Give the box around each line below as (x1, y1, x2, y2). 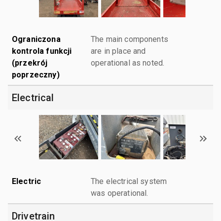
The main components (91, 34, 168, 44)
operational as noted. (91, 58, 165, 68)
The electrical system (91, 176, 167, 186)
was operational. (91, 188, 148, 198)
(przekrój (12, 58, 48, 68)
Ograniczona (12, 34, 61, 44)
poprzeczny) (12, 70, 60, 79)
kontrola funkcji (12, 46, 72, 56)
